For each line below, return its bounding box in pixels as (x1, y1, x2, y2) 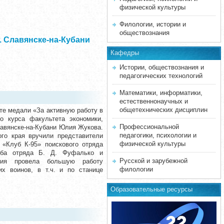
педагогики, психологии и (119, 131, 196, 139)
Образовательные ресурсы (110, 185, 192, 193)
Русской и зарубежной (119, 157, 187, 164)
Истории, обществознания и (119, 63, 204, 71)
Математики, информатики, (119, 89, 202, 96)
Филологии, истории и (119, 20, 186, 28)
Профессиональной (119, 123, 179, 130)
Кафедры (110, 49, 139, 56)
